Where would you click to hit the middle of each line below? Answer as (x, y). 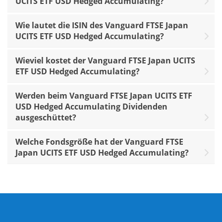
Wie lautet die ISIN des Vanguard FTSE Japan (102, 26)
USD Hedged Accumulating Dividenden (91, 107)
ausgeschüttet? (46, 118)
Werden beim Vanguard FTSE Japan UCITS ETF (104, 96)
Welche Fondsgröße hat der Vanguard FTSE (99, 142)
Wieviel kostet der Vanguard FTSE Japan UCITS (105, 61)
